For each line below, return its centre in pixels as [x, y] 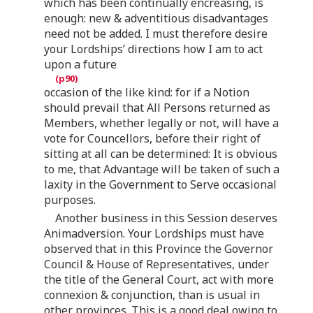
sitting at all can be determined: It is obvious [161, 153]
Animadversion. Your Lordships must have [154, 233]
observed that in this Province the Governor [159, 248]
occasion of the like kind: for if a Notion [147, 92]
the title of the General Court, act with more [159, 279]
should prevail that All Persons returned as [157, 107]
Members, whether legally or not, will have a [161, 123]
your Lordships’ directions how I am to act [153, 49]
